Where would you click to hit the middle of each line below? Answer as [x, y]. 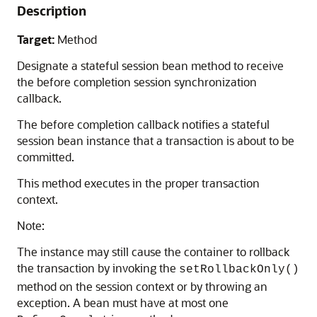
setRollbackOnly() [239, 270]
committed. [46, 157]
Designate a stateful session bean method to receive [150, 65]
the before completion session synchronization [137, 82]
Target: [36, 39]
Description [52, 11]
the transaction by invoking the [98, 268]
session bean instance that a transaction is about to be [156, 140]
